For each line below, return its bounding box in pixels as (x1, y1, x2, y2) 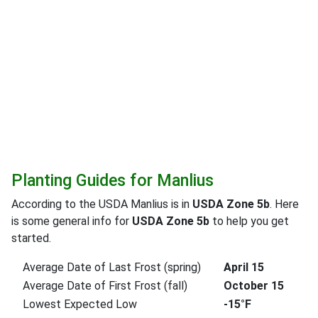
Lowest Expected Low (23, 297, 137, 311)
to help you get (209, 214, 289, 228)
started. (11, 231, 51, 245)
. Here (270, 197, 299, 211)
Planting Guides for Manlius (11, 170, 214, 190)
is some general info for (11, 214, 132, 228)
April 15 (224, 260, 264, 274)
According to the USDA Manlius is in (11, 197, 192, 211)
